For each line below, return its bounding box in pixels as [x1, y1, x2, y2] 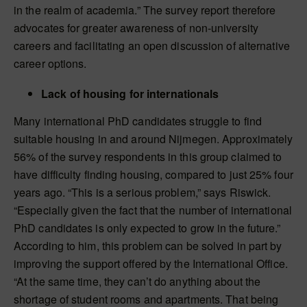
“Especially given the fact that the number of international [14, 202, 292, 218]
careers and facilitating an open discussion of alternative [14, 38, 290, 53]
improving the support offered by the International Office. [14, 256, 288, 271]
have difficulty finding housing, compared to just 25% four [14, 167, 293, 182]
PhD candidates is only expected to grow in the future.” [14, 220, 281, 236]
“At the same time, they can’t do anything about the [14, 273, 261, 289]
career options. [14, 56, 87, 71]
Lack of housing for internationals [41, 86, 219, 101]
